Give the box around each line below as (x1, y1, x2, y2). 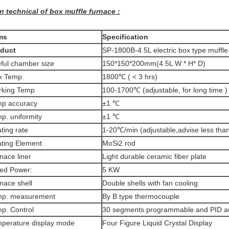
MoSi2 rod (102, 139, 138, 147)
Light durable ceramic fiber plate (102, 152, 207, 161)
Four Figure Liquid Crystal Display (102, 219, 212, 227)
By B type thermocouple (102, 192, 179, 200)
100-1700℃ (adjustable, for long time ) (102, 86, 227, 94)
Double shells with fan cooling (102, 179, 198, 187)
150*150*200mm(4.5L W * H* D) (102, 59, 205, 67)
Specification (102, 33, 148, 41)
